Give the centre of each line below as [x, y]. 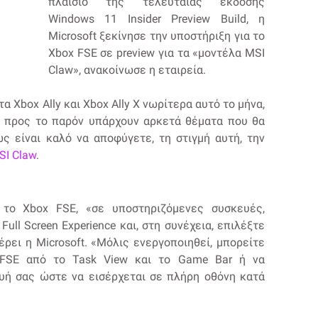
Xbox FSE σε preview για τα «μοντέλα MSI [157, 53]
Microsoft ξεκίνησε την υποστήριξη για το [157, 35]
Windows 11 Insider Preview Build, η [157, 18]
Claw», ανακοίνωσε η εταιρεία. [127, 70]
